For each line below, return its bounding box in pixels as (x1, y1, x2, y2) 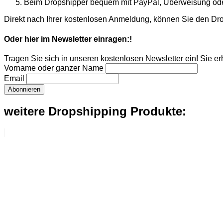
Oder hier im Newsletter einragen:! (4, 34, 132, 43)
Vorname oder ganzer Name (4, 63, 104, 72)
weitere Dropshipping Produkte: (4, 104, 186, 118)
